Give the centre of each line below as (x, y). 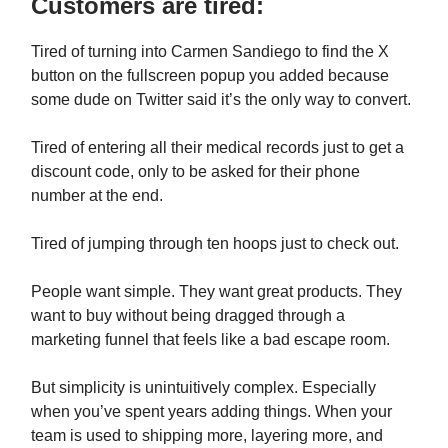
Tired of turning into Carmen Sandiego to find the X (210, 51)
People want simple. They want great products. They (216, 291)
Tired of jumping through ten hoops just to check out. (215, 243)
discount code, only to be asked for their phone (195, 171)
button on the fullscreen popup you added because (210, 75)
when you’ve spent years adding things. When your (211, 411)
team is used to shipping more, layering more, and (207, 435)
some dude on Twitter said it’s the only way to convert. (221, 99)
